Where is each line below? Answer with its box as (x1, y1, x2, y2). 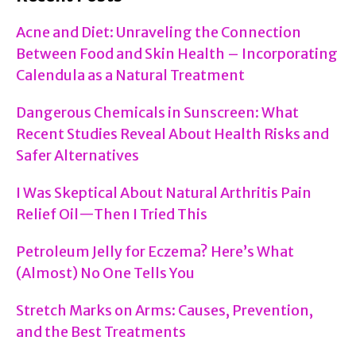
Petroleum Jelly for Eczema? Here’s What (16, 242, 294, 261)
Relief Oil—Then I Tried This (16, 205, 207, 224)
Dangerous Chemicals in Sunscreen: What (16, 103, 299, 122)
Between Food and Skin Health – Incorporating (16, 44, 338, 64)
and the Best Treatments (16, 323, 186, 342)
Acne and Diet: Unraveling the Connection (16, 23, 301, 42)
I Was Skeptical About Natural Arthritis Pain (16, 184, 311, 203)
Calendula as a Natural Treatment (16, 66, 245, 85)
